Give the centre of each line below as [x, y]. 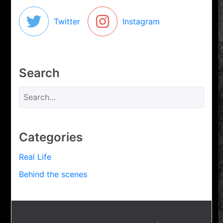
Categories [51, 137]
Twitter [67, 21]
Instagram [141, 21]
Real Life [35, 157]
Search [40, 73]
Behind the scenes [53, 174]
